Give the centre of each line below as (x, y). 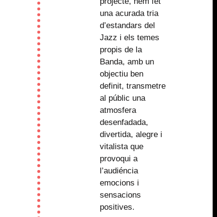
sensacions (120, 195)
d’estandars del (127, 25)
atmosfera (118, 110)
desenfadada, (124, 122)
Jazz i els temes (129, 37)
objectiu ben (121, 74)
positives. (117, 207)
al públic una (122, 98)
